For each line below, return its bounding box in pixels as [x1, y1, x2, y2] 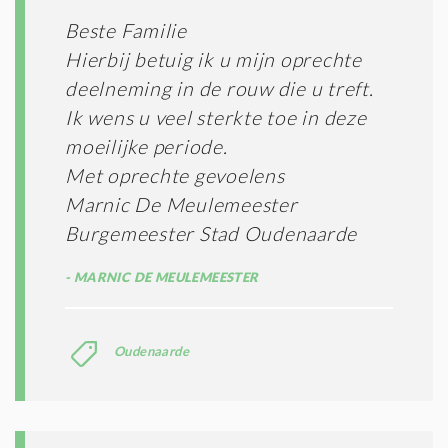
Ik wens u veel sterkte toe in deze [65, 105, 367, 129]
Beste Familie [65, 18, 187, 42]
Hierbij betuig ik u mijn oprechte [65, 47, 362, 71]
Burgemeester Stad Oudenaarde [65, 221, 357, 245]
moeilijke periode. [65, 134, 228, 158]
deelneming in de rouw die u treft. [65, 76, 374, 100]
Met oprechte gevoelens [65, 163, 285, 187]
